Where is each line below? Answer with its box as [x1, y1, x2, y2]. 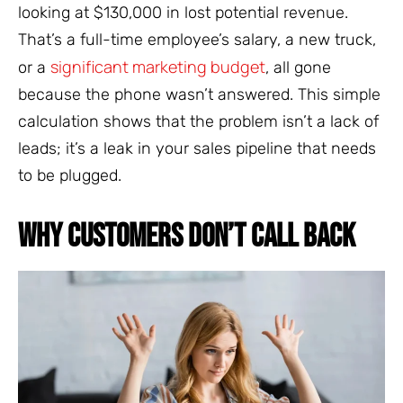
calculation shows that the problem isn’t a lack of [18, 112, 379, 132]
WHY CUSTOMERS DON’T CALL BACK [18, 218, 355, 257]
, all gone [265, 58, 331, 78]
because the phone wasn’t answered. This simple [18, 85, 381, 105]
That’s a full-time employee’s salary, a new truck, [18, 30, 376, 50]
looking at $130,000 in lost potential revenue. [18, 3, 348, 23]
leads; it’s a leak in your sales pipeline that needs [18, 139, 376, 159]
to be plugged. [18, 166, 121, 186]
